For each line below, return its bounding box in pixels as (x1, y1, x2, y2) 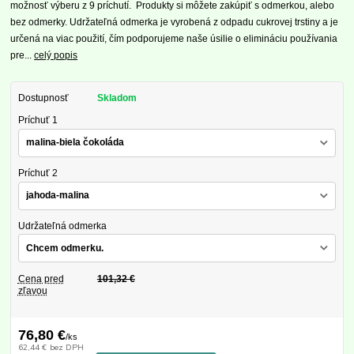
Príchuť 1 (17, 115, 58, 126)
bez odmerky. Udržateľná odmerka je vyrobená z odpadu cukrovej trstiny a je (10, 17, 339, 28)
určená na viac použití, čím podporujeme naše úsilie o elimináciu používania (10, 33, 338, 45)
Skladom (96, 92, 137, 104)
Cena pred (17, 273, 64, 284)
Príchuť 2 (17, 168, 58, 179)
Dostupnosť (17, 92, 69, 104)
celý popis (34, 50, 78, 62)
